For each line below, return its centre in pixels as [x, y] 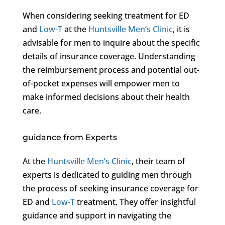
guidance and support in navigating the [97, 215]
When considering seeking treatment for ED [106, 15]
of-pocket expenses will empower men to [101, 83]
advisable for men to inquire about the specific [111, 42]
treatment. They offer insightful [135, 202]
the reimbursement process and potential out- [111, 70]
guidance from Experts [70, 137]
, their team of [158, 161]
